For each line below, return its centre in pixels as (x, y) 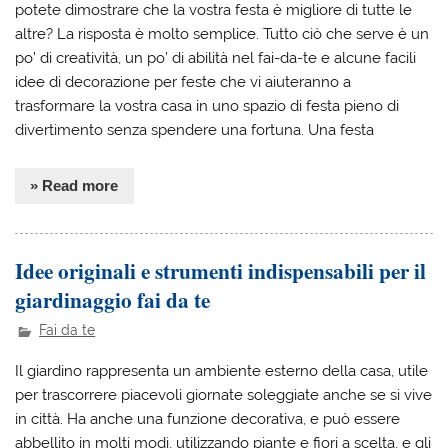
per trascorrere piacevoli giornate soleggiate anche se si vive (224, 395)
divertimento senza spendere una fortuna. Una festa (195, 129)
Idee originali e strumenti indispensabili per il (221, 270)
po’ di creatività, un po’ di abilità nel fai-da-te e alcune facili (216, 57)
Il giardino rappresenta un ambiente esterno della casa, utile (222, 371)
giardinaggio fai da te (113, 299)
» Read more (74, 186)
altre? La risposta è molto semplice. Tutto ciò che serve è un (222, 33)
